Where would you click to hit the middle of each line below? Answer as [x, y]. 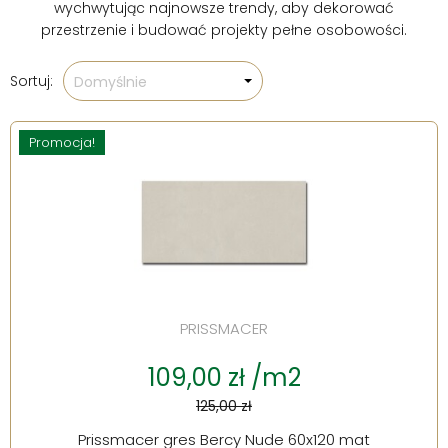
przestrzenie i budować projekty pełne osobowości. [224, 30]
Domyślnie [110, 82]
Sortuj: [31, 81]
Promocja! [62, 143]
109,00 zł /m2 [224, 378]
